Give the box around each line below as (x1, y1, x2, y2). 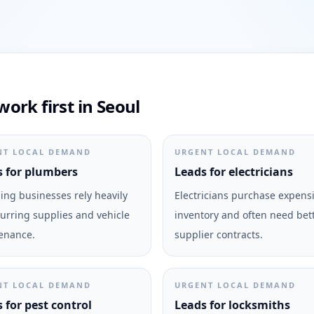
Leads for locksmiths (175, 297, 290, 313)
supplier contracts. (175, 228, 263, 241)
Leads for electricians (175, 164, 293, 179)
